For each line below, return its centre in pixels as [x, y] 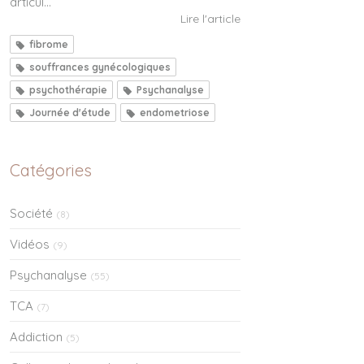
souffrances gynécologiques [100, 67]
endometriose [175, 112]
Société [31, 213]
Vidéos [30, 244]
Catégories [51, 170]
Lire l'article [210, 18]
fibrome [49, 44]
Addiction [36, 336]
